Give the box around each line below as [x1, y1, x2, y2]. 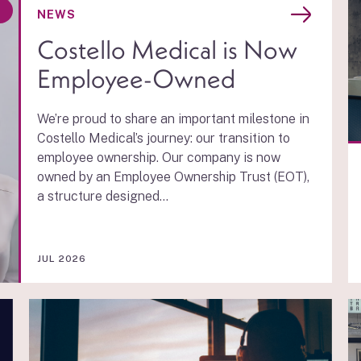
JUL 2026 [36, 253, 86, 265]
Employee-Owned [36, 62, 235, 95]
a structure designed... [36, 189, 168, 204]
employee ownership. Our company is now [36, 150, 280, 165]
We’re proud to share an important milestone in [36, 111, 309, 127]
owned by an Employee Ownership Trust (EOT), [36, 169, 309, 185]
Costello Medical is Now [36, 33, 297, 66]
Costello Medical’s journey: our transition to [36, 131, 290, 146]
